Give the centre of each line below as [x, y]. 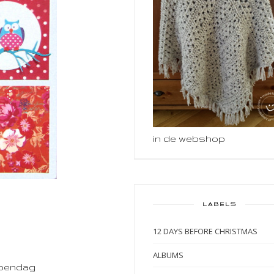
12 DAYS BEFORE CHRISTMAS [205, 231]
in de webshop [189, 138]
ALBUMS [168, 255]
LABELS [220, 204]
